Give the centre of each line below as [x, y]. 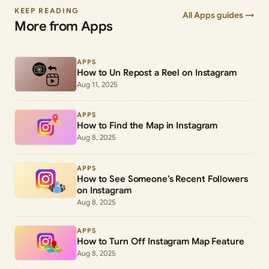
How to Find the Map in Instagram [147, 126]
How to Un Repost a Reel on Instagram [157, 72]
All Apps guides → [219, 15]
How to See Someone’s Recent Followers [162, 179]
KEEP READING [47, 10]
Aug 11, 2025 [97, 84]
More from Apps [64, 26]
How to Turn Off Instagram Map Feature [161, 241]
